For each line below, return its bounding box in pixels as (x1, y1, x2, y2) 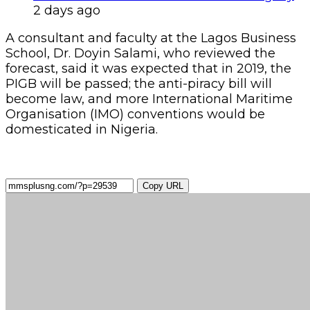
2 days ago (33, 2, 100, 18)
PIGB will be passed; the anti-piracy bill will (6, 75, 272, 91)
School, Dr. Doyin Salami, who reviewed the (6, 45, 275, 61)
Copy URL (143, 180, 183, 191)
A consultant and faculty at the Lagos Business (6, 30, 296, 46)
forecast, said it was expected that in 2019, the (6, 60, 291, 76)
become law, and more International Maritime (6, 91, 293, 107)
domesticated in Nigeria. (6, 121, 158, 137)
